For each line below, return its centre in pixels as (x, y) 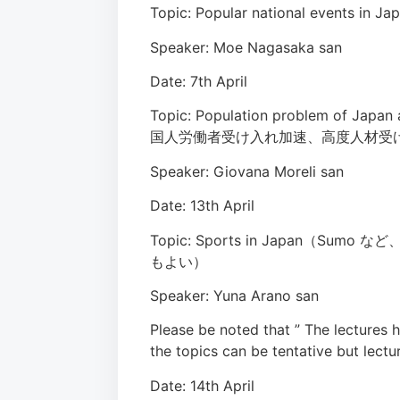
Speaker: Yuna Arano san (234, 295)
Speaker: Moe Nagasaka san (246, 47)
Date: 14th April (202, 385)
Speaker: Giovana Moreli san (247, 171)
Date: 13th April (202, 206)
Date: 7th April (199, 81)
